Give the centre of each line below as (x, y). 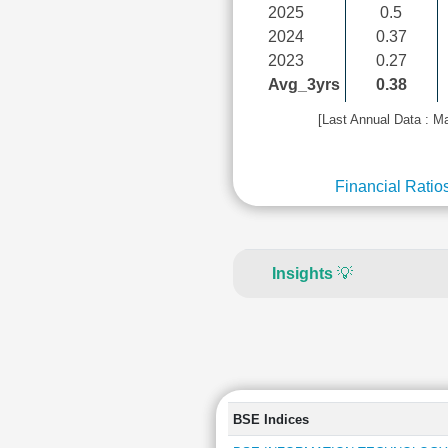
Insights (302, 273)
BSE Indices (270, 419)
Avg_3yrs (303, 84)
